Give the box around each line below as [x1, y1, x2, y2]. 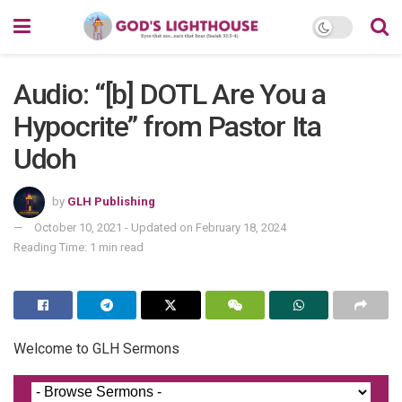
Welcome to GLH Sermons [13, 339, 179, 357]
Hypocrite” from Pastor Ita [13, 109, 321, 144]
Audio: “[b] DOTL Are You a [13, 77, 326, 111]
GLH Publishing [67, 194, 155, 208]
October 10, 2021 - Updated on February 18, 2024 [34, 220, 286, 234]
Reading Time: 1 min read [13, 240, 144, 254]
